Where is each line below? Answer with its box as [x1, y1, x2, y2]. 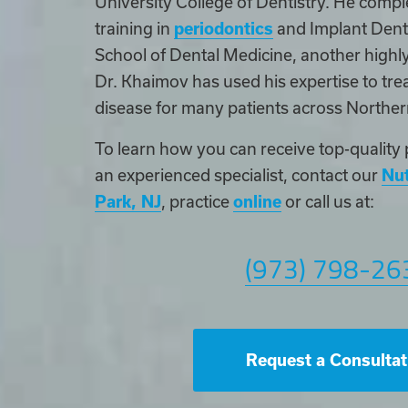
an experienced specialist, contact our [95, 165, 382, 185]
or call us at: [281, 191, 378, 211]
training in [95, 18, 174, 38]
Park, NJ [95, 191, 161, 211]
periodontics [174, 18, 273, 38]
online [233, 191, 281, 211]
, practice [161, 191, 233, 211]
